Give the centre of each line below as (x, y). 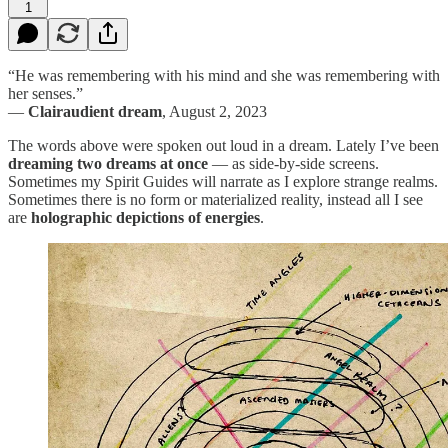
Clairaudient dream (95, 111)
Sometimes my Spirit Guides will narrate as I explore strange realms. (223, 181)
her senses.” (45, 93)
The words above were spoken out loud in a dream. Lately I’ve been (223, 145)
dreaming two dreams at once (108, 163)
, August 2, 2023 (214, 111)
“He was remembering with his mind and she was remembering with (224, 75)
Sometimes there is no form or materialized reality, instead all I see (215, 199)
